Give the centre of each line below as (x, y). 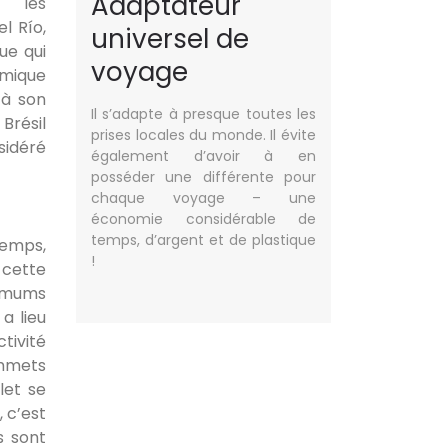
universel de (170, 39)
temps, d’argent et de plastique (203, 240)
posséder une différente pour (203, 177)
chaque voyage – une (203, 198)
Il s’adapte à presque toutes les (203, 114)
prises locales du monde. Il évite (203, 135)
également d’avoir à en (203, 156)
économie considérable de (203, 219)
